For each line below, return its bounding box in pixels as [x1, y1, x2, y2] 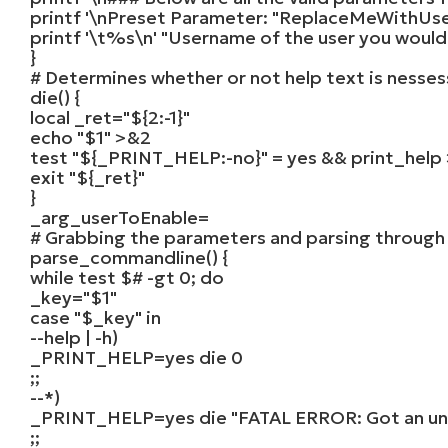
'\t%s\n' [85, 25, 158, 49]
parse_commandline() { [30, 245, 229, 269]
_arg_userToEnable [30, 205, 199, 229]
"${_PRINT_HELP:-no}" [72, 145, 269, 169]
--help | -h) [30, 325, 119, 349]
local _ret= [30, 105, 124, 129]
